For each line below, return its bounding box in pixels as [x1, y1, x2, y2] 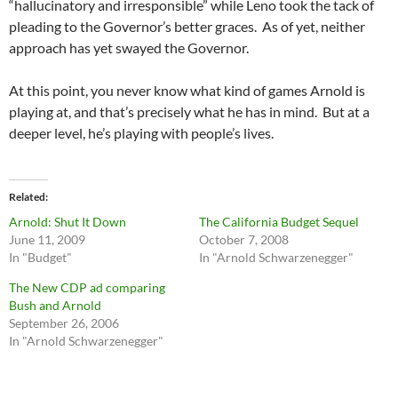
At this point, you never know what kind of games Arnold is [9, 82, 365, 99]
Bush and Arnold [9, 298, 101, 314]
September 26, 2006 [9, 315, 119, 331]
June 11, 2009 [9, 232, 85, 248]
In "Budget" [9, 250, 72, 266]
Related [9, 190, 45, 204]
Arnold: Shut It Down [9, 214, 126, 230]
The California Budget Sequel [199, 214, 359, 230]
